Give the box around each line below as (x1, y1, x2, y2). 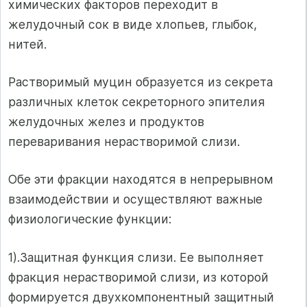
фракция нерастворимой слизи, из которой (8, 269, 269, 284)
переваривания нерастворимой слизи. (8, 134, 240, 149)
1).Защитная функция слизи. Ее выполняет (8, 249, 264, 265)
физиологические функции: (8, 212, 171, 227)
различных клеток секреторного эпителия (8, 94, 265, 109)
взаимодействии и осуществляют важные (8, 192, 262, 207)
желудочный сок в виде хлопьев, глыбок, (8, 16, 257, 32)
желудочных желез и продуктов (8, 114, 204, 129)
